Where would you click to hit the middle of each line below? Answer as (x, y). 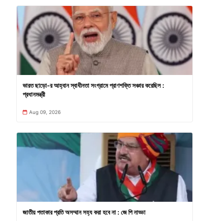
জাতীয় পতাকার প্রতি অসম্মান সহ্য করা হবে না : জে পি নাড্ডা (84, 212)
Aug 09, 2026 (45, 112)
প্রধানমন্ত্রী (34, 94)
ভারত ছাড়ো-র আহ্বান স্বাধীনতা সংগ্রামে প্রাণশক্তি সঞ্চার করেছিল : (93, 86)
